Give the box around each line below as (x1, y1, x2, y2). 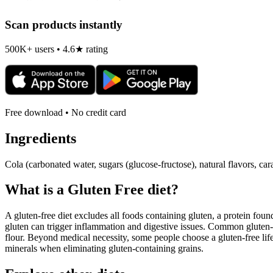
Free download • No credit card (5, 107, 126, 118)
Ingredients (5, 130, 76, 146)
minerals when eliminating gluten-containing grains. (5, 243, 204, 254)
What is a (5, 182, 68, 198)
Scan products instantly (5, 18, 122, 32)
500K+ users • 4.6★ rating (5, 43, 108, 54)
